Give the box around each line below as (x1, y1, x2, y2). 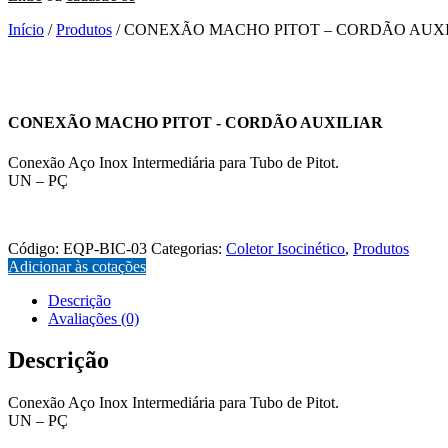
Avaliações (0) (48, 309, 139, 327)
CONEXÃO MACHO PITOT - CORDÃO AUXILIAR (8, 114, 383, 132)
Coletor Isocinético (226, 239, 345, 257)
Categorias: (151, 239, 222, 257)
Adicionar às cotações (8, 257, 146, 275)
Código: (8, 239, 63, 257)
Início (8, 21, 44, 38)
